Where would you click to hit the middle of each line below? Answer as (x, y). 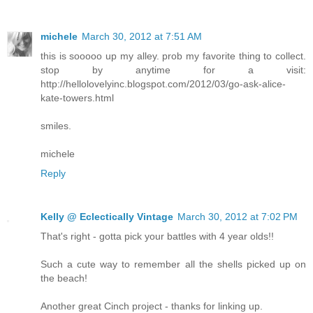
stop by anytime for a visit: (173, 70)
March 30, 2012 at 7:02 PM (238, 217)
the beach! (64, 278)
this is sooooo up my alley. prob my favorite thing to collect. (173, 56)
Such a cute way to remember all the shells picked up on (173, 264)
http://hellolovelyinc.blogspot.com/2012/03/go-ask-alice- (163, 84)
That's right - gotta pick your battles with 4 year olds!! (157, 236)
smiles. (56, 126)
